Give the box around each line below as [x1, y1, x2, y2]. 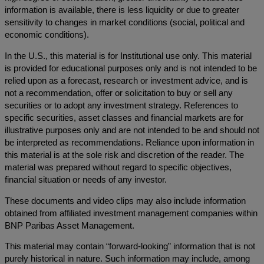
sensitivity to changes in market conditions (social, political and [5, 18, 245, 28]
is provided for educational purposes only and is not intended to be [5, 64, 257, 74]
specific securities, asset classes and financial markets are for [5, 113, 243, 123]
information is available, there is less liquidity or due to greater [5, 5, 239, 15]
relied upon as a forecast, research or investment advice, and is [5, 76, 248, 86]
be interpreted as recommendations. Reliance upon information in [5, 138, 254, 148]
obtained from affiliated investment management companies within [5, 208, 258, 218]
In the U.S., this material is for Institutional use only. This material [5, 51, 252, 61]
